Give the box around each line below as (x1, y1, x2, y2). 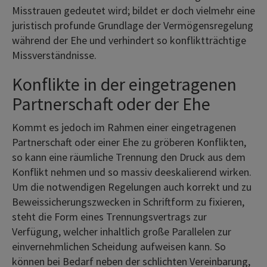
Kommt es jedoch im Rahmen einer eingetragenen (12, 120, 236, 134)
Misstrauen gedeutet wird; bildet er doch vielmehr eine (12, 3, 255, 17)
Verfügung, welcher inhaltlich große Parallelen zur (12, 224, 231, 238)
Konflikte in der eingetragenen (12, 72, 237, 95)
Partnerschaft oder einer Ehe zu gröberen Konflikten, (12, 135, 246, 149)
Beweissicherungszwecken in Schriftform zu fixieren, (12, 194, 244, 209)
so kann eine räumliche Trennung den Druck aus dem (12, 150, 246, 164)
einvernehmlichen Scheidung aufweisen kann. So (12, 239, 226, 253)
